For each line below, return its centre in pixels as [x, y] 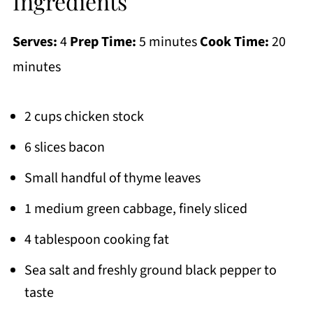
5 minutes [168, 42]
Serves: [35, 42]
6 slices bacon [64, 147]
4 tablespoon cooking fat [96, 239]
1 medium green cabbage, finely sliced [136, 209]
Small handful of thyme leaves [112, 178]
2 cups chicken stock [84, 116]
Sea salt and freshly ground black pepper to [150, 270]
